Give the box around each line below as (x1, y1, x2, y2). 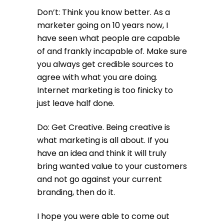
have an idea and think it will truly (37, 147, 166, 159)
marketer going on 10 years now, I (37, 19, 168, 31)
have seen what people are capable (37, 32, 180, 44)
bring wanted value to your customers (37, 160, 187, 172)
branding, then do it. (37, 186, 115, 198)
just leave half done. (37, 97, 114, 109)
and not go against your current (37, 173, 162, 185)
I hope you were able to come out (37, 210, 169, 222)
